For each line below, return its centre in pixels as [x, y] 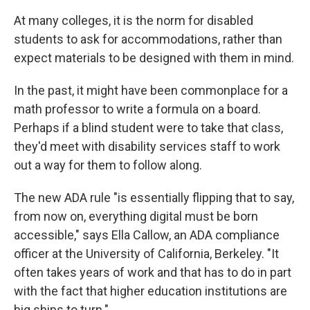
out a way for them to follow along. [108, 165]
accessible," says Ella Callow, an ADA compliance [147, 235]
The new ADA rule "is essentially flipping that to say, [154, 197]
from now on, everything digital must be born [136, 216]
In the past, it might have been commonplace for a [151, 90]
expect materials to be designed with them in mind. [154, 57]
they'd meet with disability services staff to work [147, 146]
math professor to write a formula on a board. [137, 109]
